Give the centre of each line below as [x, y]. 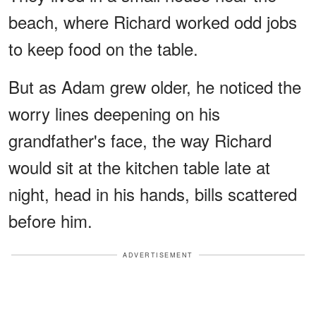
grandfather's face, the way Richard [140, 140]
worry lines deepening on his [114, 113]
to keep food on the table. [103, 48]
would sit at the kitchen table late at [139, 166]
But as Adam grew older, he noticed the [155, 86]
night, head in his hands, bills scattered [153, 193]
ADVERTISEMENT [158, 255]
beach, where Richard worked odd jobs [153, 21]
